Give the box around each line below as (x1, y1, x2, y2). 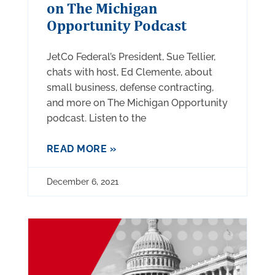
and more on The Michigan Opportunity (46, 96, 228, 109)
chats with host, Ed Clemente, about (46, 66, 212, 78)
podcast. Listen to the (46, 112, 146, 124)
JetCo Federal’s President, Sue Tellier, (46, 50, 215, 63)
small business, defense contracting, (46, 81, 214, 93)
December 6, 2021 (46, 176, 118, 187)
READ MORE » (46, 142, 117, 155)
